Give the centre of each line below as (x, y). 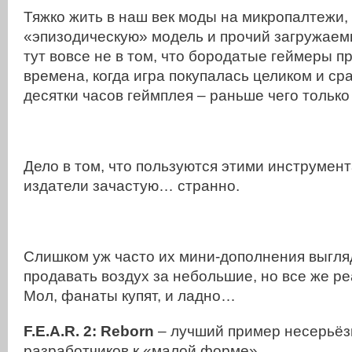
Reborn (127, 331)
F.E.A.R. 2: (62, 331)
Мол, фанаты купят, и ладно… (130, 296)
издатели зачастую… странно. (132, 186)
